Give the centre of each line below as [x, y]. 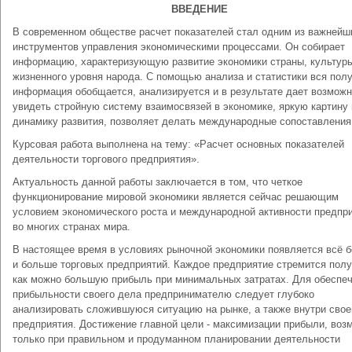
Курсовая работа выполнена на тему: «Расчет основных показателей [178, 144]
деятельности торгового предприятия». [106, 159]
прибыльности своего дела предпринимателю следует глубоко [163, 294]
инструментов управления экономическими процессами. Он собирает [179, 47]
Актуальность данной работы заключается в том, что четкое [158, 182]
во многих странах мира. [71, 227]
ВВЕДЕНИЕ [199, 9]
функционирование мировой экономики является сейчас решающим [176, 197]
